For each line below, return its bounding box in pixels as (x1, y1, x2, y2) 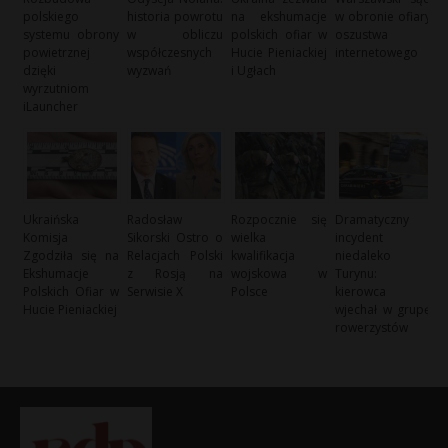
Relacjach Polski (127, 247, 223, 265)
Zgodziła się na (23, 247, 119, 265)
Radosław (127, 211, 183, 229)
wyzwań (127, 61, 172, 79)
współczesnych (127, 43, 213, 61)
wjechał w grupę (335, 301, 431, 319)
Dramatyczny (335, 211, 410, 229)
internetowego (335, 43, 419, 61)
